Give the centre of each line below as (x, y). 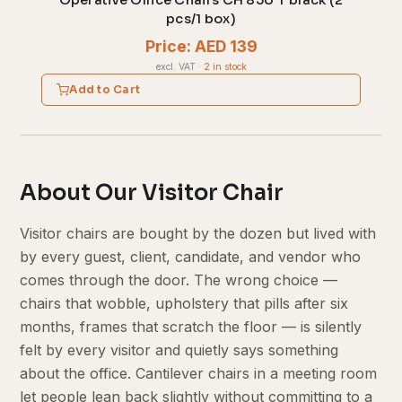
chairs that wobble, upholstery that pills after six (184, 303)
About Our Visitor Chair (152, 192)
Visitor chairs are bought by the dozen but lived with (198, 233)
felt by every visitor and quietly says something (179, 350)
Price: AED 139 (201, 46)
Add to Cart (105, 89)
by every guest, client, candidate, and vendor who (191, 256)
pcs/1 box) (201, 19)
